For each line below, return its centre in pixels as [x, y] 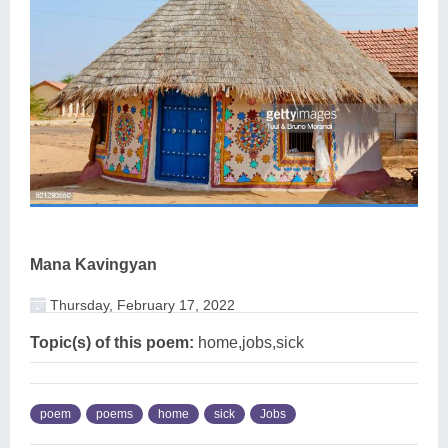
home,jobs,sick [249, 343]
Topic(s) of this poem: [112, 343]
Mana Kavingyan [93, 265]
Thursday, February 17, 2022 [140, 305]
